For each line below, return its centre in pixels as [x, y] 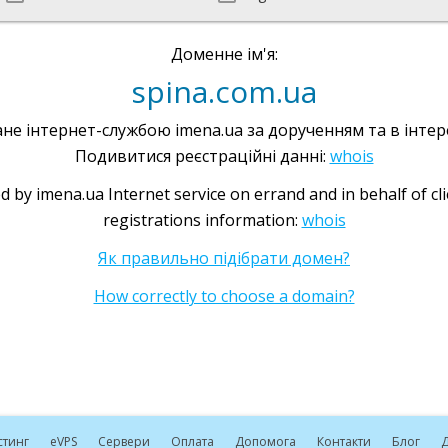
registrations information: [202, 220]
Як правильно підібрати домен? [224, 258]
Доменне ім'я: [224, 54]
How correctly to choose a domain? [224, 296]
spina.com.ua [224, 91]
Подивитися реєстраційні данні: [202, 156]
